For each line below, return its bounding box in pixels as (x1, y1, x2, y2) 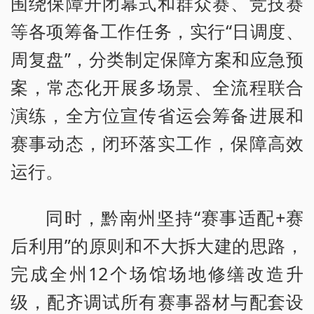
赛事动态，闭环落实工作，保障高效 (11, 131, 303, 156)
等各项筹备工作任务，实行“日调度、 (11, 19, 303, 43)
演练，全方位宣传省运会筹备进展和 (11, 103, 303, 128)
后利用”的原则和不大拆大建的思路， (11, 233, 303, 258)
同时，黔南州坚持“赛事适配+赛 (46, 205, 303, 230)
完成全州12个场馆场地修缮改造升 (11, 261, 303, 286)
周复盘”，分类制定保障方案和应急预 (11, 47, 303, 71)
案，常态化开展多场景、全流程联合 (11, 75, 303, 100)
